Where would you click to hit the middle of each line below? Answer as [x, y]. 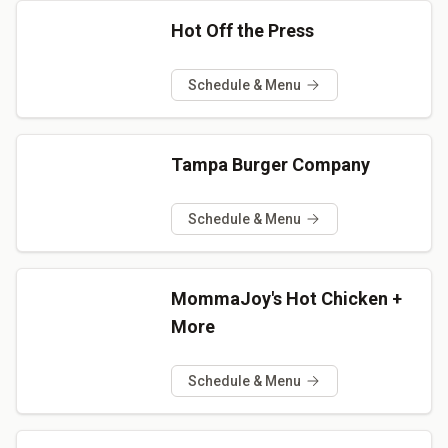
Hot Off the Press [242, 30]
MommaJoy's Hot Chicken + [286, 298]
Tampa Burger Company [270, 164]
